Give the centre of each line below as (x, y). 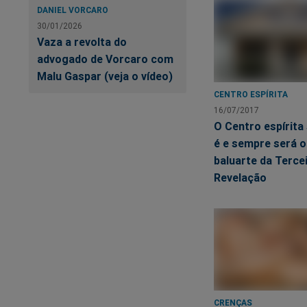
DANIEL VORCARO (73, 10)
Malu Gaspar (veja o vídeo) (105, 76)
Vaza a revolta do (82, 42)
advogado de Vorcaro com (105, 59)
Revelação (240, 177)
